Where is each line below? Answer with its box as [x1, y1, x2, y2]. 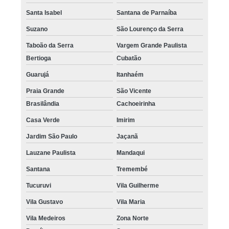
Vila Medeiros [26, 214, 66, 222]
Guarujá [26, 71, 50, 78]
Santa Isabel [26, 9, 62, 16]
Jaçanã [116, 132, 138, 140]
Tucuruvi [26, 181, 52, 189]
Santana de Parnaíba [116, 9, 177, 16]
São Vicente [116, 87, 151, 95]
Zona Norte [116, 214, 149, 222]
